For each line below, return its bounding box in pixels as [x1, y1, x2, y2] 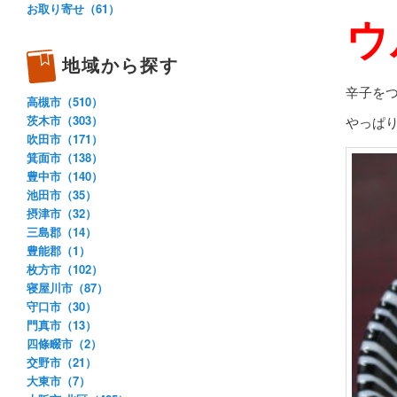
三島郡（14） [27, 222, 97, 240]
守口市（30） [27, 297, 97, 315]
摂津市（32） [27, 204, 97, 222]
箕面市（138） [27, 148, 103, 166]
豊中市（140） [27, 167, 103, 184]
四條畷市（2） [27, 334, 102, 352]
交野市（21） [27, 353, 97, 370]
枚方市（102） [27, 260, 103, 277]
